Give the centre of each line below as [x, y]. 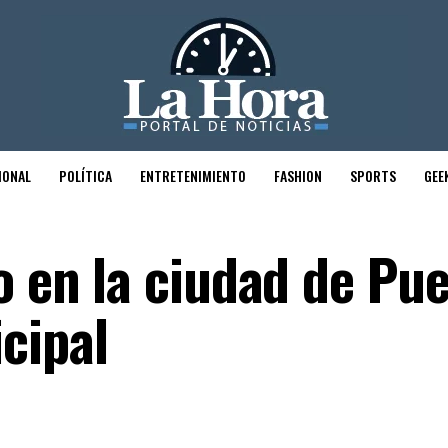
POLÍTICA [85, 175]
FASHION [298, 175]
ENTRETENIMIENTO [193, 175]
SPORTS [373, 175]
